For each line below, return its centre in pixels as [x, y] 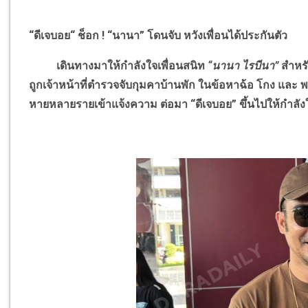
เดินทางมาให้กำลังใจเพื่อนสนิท [119, 66]
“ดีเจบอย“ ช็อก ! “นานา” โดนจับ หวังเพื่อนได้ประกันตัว [160, 36]
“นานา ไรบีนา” [243, 66]
